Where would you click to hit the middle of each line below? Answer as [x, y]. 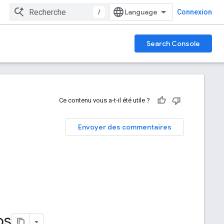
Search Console [173, 43]
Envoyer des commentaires [125, 127]
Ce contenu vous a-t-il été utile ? [104, 100]
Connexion [194, 12]
